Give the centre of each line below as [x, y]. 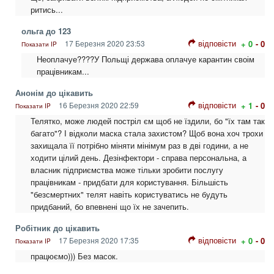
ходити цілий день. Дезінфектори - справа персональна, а [139, 158]
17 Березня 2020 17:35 [98, 240]
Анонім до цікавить [54, 93]
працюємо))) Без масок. [74, 256]
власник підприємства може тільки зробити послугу [127, 170]
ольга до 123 [46, 31]
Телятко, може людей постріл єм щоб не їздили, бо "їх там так [148, 121]
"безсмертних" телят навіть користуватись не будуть [129, 194]
